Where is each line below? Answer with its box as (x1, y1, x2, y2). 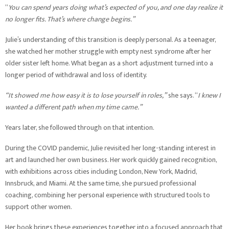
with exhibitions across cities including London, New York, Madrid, (5, 166, 197, 177)
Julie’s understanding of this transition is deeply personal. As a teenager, (5, 34, 216, 45)
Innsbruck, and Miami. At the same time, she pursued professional (5, 177, 196, 189)
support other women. (5, 201, 72, 213)
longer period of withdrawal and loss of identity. (5, 69, 147, 81)
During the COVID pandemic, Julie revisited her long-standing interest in (5, 142, 216, 154)
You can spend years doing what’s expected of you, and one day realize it (8, 2, 223, 13)
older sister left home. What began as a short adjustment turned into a (5, 57, 213, 69)
